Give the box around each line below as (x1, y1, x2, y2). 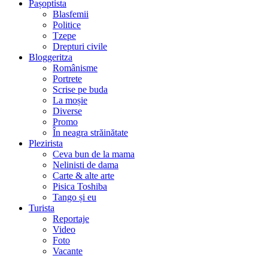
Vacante (53, 245, 83, 256)
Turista (29, 202, 54, 213)
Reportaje (53, 213, 89, 224)
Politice (53, 19, 81, 30)
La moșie (53, 95, 87, 105)
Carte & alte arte (53, 170, 114, 181)
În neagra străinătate (53, 127, 128, 138)
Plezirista (29, 138, 63, 148)
